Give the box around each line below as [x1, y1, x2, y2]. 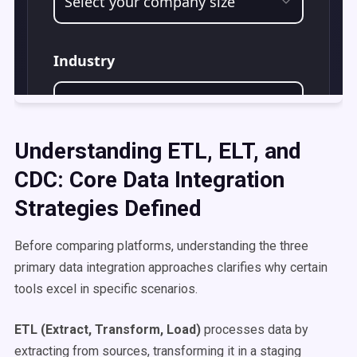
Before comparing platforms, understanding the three [14, 238, 308, 253]
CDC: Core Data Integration [14, 167, 284, 193]
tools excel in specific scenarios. [14, 281, 198, 296]
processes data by [201, 322, 308, 337]
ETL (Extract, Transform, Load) [14, 322, 201, 337]
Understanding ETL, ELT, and [14, 138, 301, 164]
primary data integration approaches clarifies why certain [14, 260, 328, 275]
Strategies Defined [14, 195, 202, 222]
